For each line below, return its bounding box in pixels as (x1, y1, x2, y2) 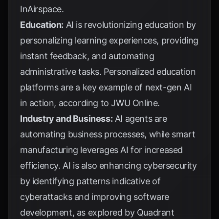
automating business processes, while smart (20, 129, 196, 139)
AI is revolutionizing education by (64, 20, 197, 30)
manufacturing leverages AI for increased (20, 145, 183, 155)
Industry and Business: (20, 113, 113, 124)
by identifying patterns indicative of (20, 176, 161, 186)
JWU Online (111, 98, 158, 108)
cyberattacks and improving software (20, 192, 170, 202)
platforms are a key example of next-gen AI (20, 82, 192, 92)
